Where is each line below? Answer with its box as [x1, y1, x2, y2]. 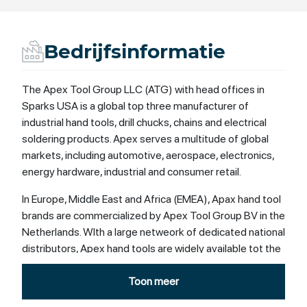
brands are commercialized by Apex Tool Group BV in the [22, 208, 285, 222]
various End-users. [22, 258, 108, 271]
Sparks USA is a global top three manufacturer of [22, 99, 249, 112]
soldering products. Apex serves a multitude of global [22, 132, 269, 145]
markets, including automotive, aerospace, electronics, [22, 148, 274, 162]
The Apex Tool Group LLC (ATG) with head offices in [22, 82, 265, 96]
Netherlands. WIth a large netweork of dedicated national [22, 225, 285, 238]
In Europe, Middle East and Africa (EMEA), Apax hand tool [22, 192, 281, 206]
